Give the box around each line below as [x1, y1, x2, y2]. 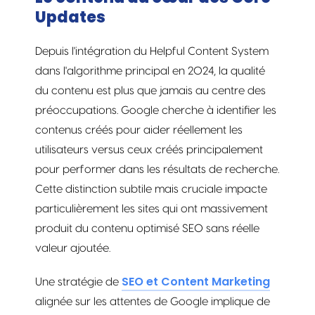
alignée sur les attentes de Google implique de [35, 295, 270, 307]
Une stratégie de [35, 276, 122, 288]
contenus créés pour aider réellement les [35, 124, 243, 136]
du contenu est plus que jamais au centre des [35, 84, 266, 96]
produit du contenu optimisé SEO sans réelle [35, 222, 259, 234]
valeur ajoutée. [35, 242, 110, 254]
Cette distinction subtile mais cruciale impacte [35, 183, 267, 195]
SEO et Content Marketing [122, 273, 270, 290]
